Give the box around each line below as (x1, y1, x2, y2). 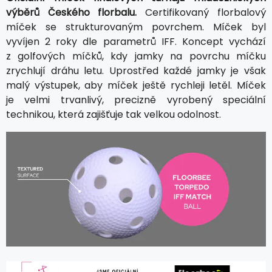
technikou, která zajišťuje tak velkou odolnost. (6, 107, 221, 122)
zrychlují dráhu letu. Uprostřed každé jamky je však (6, 64, 266, 78)
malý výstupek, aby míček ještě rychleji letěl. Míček (6, 78, 266, 93)
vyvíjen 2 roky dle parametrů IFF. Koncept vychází (6, 35, 266, 49)
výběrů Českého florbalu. (6, 5, 137, 20)
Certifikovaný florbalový (137, 5, 266, 20)
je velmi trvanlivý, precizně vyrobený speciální (6, 93, 266, 107)
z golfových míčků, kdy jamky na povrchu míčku (6, 49, 266, 64)
